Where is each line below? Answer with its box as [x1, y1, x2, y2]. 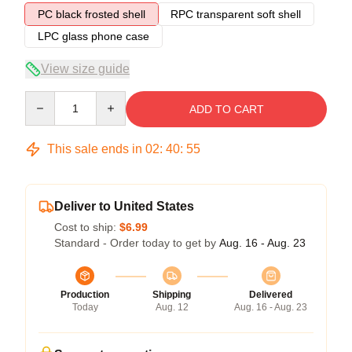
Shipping [152, 288, 191, 300]
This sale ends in [44, 141, 145, 156]
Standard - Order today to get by [54, 236, 219, 249]
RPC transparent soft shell [170, 7, 301, 20]
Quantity [24, 91, 66, 104]
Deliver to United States [54, 199, 194, 213]
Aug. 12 [155, 301, 189, 313]
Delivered [249, 288, 292, 300]
